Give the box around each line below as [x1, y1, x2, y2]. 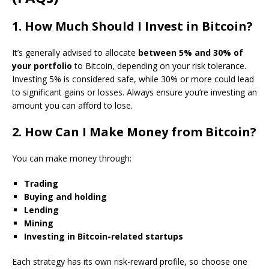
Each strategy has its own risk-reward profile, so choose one [12, 256, 247, 267]
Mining [24, 217, 53, 229]
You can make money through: [12, 153, 131, 164]
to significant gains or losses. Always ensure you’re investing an [12, 86, 257, 98]
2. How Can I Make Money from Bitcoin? [12, 124, 256, 140]
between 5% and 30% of [138, 47, 243, 58]
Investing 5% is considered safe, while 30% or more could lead [12, 73, 254, 85]
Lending [24, 204, 59, 216]
